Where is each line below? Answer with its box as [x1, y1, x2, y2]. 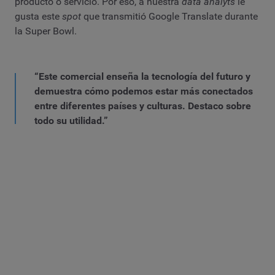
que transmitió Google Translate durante [81, 10, 258, 23]
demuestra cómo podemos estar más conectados [34, 85, 253, 97]
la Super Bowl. [15, 25, 77, 37]
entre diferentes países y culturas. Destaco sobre [34, 99, 251, 112]
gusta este [15, 10, 62, 23]
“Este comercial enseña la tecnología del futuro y [34, 70, 250, 82]
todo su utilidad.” [34, 114, 108, 126]
